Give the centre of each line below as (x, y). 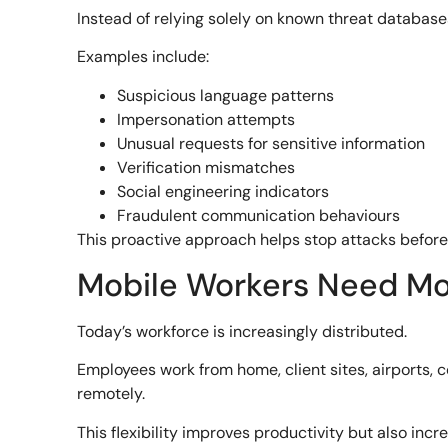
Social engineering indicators (223, 191)
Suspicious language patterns (226, 95)
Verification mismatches (206, 167)
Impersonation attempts (206, 119)
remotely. (111, 394)
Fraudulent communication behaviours (259, 215)
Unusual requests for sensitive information (271, 143)
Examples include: (143, 57)
